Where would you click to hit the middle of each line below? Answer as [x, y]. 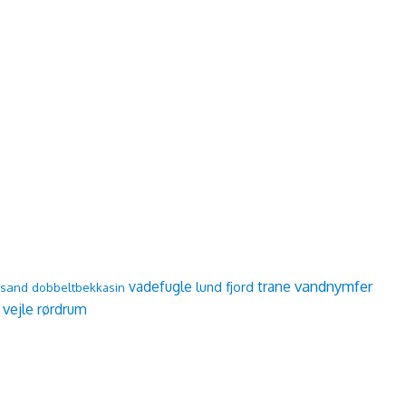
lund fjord [225, 287]
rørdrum [62, 309]
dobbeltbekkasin [78, 287]
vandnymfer [334, 286]
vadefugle [160, 287]
